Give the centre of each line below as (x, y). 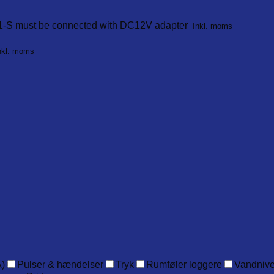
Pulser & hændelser (60, 264)
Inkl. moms (213, 26)
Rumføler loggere (184, 264)
